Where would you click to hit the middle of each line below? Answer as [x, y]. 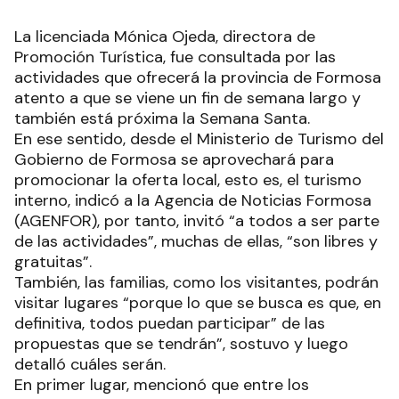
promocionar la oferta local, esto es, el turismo [188, 179]
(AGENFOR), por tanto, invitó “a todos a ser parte [197, 220]
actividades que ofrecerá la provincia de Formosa [198, 77]
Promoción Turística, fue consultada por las [175, 57]
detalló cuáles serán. [92, 364]
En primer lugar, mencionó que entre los [162, 384]
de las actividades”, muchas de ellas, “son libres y [196, 241]
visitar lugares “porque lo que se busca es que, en [198, 302]
